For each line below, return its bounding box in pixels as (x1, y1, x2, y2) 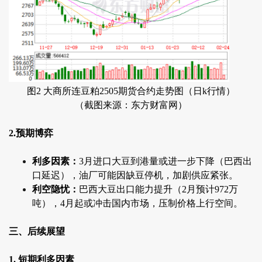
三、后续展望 (9, 226, 65, 237)
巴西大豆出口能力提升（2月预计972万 (79, 184, 238, 195)
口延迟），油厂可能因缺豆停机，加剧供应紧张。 (32, 170, 238, 181)
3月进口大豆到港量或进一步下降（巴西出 (79, 156, 252, 167)
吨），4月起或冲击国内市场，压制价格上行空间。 (32, 198, 243, 209)
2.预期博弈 (9, 128, 53, 139)
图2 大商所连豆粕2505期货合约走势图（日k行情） (27, 86, 235, 96)
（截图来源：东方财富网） (75, 100, 187, 111)
